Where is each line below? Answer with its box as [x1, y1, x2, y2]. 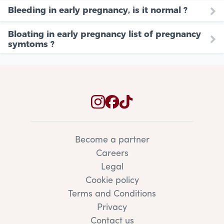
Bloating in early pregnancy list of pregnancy [8, 29, 201, 39]
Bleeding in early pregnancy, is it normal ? [8, 5, 187, 15]
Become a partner [74, 135, 149, 145]
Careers [95, 149, 128, 159]
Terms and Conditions [68, 189, 156, 199]
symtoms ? [8, 39, 54, 49]
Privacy [97, 203, 127, 213]
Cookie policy [85, 176, 139, 186]
